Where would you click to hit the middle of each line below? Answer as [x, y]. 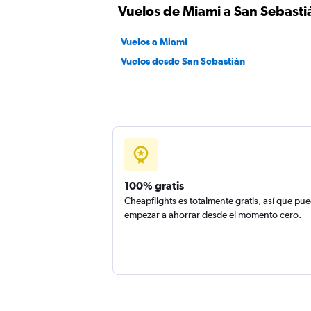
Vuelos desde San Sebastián [183, 61]
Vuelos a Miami [154, 42]
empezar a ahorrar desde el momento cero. [213, 215]
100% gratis [154, 185]
